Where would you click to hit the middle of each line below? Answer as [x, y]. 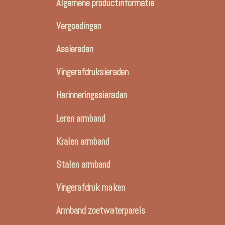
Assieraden [75, 49]
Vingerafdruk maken [91, 188]
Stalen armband [83, 165]
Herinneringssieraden [92, 95]
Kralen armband [83, 142]
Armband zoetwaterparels [101, 211]
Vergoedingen [79, 26]
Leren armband [81, 119]
